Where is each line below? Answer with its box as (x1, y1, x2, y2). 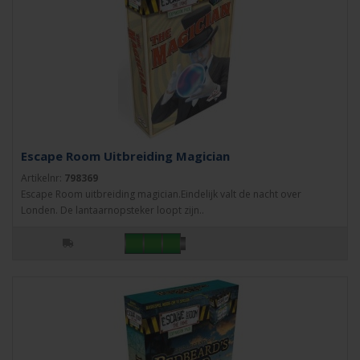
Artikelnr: (21, 171, 64, 185)
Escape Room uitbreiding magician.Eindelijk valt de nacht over (21, 187, 301, 201)
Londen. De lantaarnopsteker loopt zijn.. (21, 203, 204, 217)
